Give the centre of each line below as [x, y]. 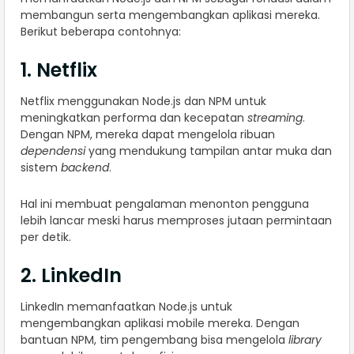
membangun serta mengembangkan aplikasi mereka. [170, 15]
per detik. [46, 237]
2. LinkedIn [71, 275]
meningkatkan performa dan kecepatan [134, 117]
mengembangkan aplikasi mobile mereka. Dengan [160, 323]
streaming [275, 117]
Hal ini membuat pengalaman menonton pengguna [165, 203]
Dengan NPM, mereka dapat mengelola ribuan [148, 134]
